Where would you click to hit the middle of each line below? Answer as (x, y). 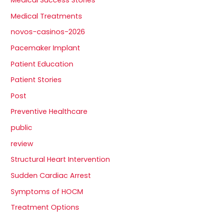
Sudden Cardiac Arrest (51, 176)
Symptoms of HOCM (47, 191)
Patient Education (42, 64)
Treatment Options (45, 208)
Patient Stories (36, 80)
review (22, 143)
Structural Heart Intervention (61, 160)
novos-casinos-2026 (48, 32)
